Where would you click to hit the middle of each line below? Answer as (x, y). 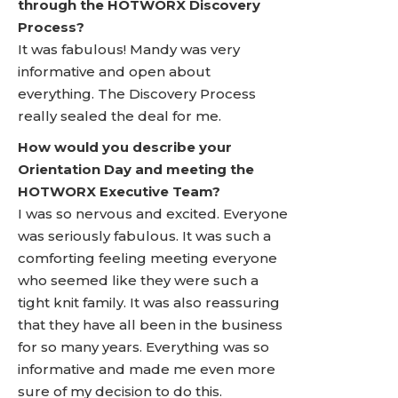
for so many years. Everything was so (143, 347)
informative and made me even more (147, 369)
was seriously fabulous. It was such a (144, 236)
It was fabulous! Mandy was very (129, 49)
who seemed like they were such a (138, 280)
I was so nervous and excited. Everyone (153, 214)
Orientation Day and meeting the (136, 169)
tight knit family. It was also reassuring (149, 302)
